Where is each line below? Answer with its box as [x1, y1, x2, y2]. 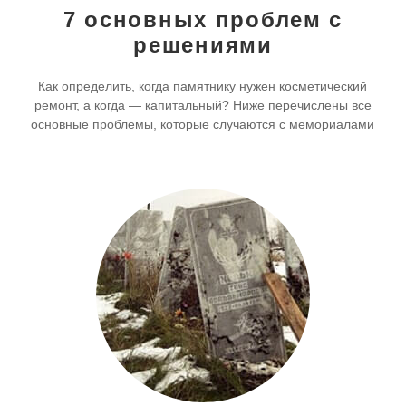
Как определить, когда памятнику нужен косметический [38, 78, 368, 93]
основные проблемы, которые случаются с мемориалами [31, 116, 375, 131]
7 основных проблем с [63, 6, 343, 32]
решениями [133, 32, 273, 57]
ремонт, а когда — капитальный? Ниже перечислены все [34, 97, 372, 112]
